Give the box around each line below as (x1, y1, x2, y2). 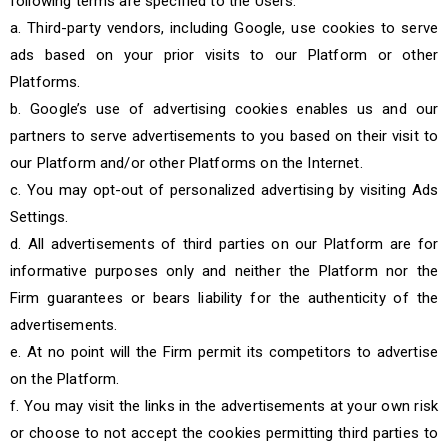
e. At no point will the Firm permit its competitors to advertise (10, 343, 438, 361)
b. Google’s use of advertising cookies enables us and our (10, 100, 438, 118)
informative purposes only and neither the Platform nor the (10, 262, 438, 280)
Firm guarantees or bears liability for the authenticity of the (10, 289, 438, 307)
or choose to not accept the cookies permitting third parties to (10, 424, 438, 442)
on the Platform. (10, 370, 120, 388)
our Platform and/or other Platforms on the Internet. (10, 154, 363, 172)
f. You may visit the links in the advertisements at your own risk (10, 397, 438, 415)
